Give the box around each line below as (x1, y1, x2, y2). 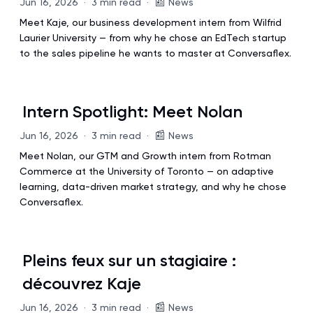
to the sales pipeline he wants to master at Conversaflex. (20, 48, 291, 59)
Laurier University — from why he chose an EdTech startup (20, 32, 286, 43)
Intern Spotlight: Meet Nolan (22, 101, 242, 122)
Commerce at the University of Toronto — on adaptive (20, 166, 274, 177)
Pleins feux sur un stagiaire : (22, 250, 236, 270)
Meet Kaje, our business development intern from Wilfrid (20, 17, 282, 28)
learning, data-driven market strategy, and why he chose (20, 181, 286, 192)
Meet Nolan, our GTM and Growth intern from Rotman (20, 150, 271, 161)
